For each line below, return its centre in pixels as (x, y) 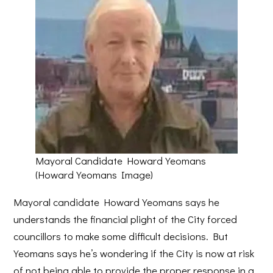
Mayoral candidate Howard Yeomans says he (117, 202)
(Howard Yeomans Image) (94, 175)
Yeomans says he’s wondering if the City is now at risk (134, 253)
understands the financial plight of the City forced (126, 219)
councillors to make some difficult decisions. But (121, 236)
